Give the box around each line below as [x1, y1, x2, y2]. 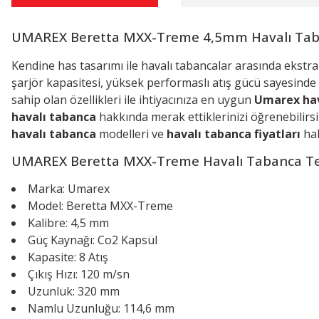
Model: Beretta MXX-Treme [28, 197, 176, 214]
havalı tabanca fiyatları [167, 125, 300, 142]
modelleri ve [96, 125, 167, 142]
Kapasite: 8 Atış [28, 249, 108, 265]
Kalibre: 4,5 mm [28, 214, 109, 231]
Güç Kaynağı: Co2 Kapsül [28, 231, 157, 248]
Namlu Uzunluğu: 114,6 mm [28, 300, 174, 316]
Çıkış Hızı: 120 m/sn [28, 266, 132, 282]
